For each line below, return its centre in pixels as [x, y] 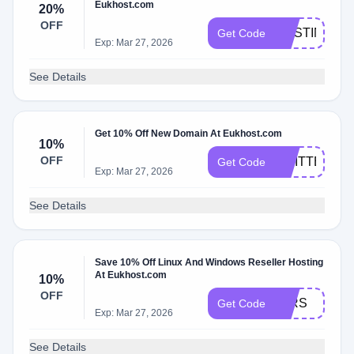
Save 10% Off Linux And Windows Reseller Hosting [209, 262]
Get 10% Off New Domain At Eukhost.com [189, 134]
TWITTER [303, 162]
